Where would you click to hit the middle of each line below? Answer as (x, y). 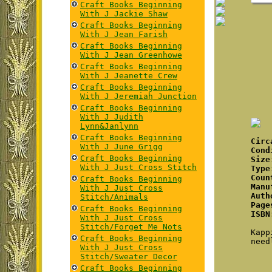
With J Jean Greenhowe (131, 55)
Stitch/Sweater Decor (129, 257)
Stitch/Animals (114, 197)
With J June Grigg (121, 147)
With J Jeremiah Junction (138, 96)
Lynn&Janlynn (109, 126)
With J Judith (112, 117)
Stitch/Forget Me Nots (131, 227)
